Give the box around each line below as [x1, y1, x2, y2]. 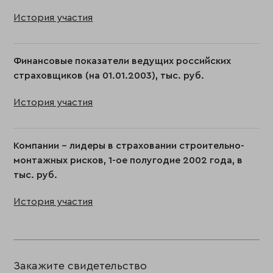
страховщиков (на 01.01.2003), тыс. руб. [13, 71, 205, 80]
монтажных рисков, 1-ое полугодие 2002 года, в [13, 155, 243, 165]
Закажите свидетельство [13, 260, 147, 271]
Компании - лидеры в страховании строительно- [13, 141, 245, 151]
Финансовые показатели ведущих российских [13, 56, 232, 66]
